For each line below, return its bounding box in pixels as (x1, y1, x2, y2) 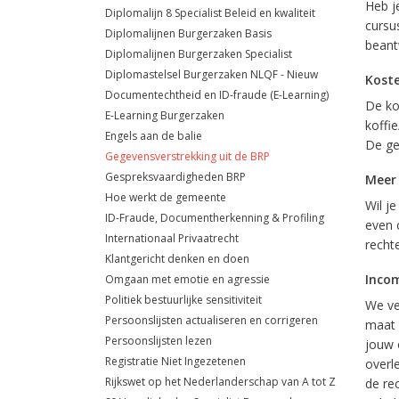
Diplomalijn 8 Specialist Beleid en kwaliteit (105, 5, 315, 20)
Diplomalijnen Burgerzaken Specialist (105, 46, 292, 61)
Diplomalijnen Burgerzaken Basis (105, 26, 272, 41)
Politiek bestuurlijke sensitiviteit (105, 292, 262, 307)
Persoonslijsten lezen (105, 333, 212, 348)
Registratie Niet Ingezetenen (105, 354, 246, 369)
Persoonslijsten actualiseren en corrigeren (105, 313, 318, 328)
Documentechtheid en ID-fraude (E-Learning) (105, 87, 329, 102)
